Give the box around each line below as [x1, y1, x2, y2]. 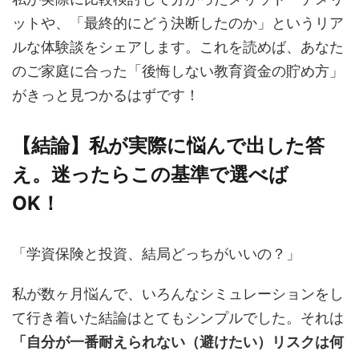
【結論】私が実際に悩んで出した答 [12, 134, 325, 157]
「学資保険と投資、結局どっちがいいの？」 [12, 245, 301, 262]
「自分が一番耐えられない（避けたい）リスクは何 [12, 333, 344, 350]
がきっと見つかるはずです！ [12, 87, 200, 103]
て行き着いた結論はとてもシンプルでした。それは [12, 309, 344, 326]
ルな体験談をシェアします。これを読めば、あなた [12, 38, 344, 55]
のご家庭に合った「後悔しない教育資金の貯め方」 [12, 63, 344, 79]
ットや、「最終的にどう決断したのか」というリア [12, 14, 344, 31]
